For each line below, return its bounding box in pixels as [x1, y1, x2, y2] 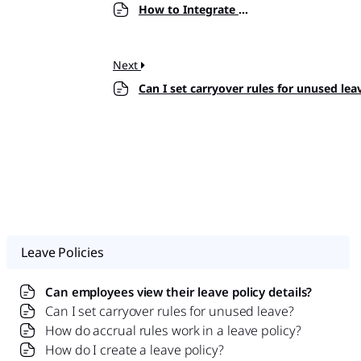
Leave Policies [21, 243, 104, 261]
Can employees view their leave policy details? [45, 283, 313, 300]
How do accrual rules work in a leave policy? [45, 321, 301, 339]
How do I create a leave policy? [45, 340, 224, 359]
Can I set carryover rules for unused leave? [45, 301, 294, 320]
